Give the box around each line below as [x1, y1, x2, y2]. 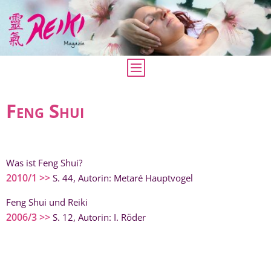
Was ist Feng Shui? [6, 157, 82, 169]
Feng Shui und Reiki [6, 196, 88, 209]
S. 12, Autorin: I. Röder [50, 211, 146, 224]
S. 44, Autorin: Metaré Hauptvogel [50, 172, 193, 184]
